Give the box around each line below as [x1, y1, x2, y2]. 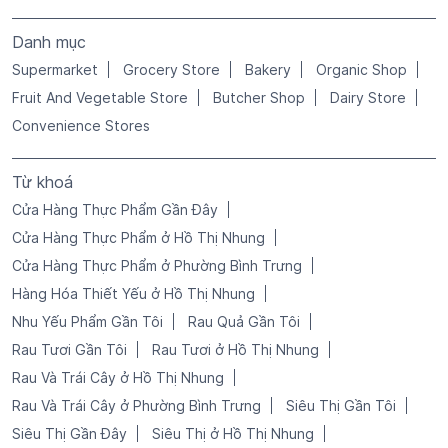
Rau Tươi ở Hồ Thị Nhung [152, 340, 319, 358]
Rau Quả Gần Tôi [188, 312, 300, 330]
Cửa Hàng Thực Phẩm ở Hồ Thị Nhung [12, 228, 265, 246]
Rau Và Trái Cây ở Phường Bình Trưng [12, 396, 261, 414]
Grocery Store [123, 60, 220, 78]
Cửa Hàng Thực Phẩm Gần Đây [12, 200, 218, 218]
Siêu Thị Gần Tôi [286, 396, 396, 414]
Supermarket [12, 60, 98, 78]
